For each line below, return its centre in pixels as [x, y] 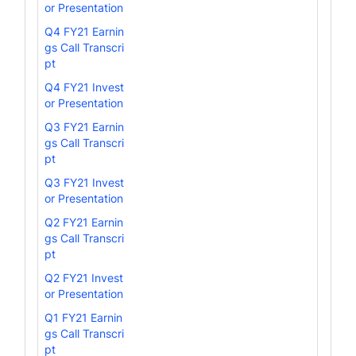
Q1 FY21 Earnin [84, 317]
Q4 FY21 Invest [85, 87]
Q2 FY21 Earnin [84, 222]
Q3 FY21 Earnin [85, 126]
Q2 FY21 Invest [84, 277]
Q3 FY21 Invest [85, 182]
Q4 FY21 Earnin [85, 31]
